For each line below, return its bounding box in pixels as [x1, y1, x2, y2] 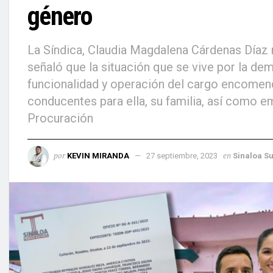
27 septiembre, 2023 [146, 151, 218, 160]
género [27, 1, 91, 31]
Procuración [27, 110, 93, 126]
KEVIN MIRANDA [67, 151, 129, 160]
